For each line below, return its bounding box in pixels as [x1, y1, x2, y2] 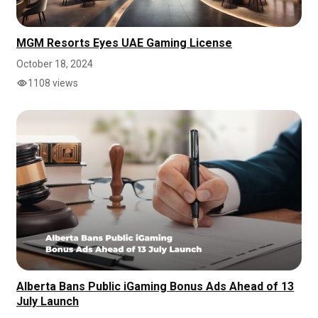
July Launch [16, 294, 79, 308]
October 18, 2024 [16, 57, 93, 70]
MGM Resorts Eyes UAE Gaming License [16, 35, 232, 50]
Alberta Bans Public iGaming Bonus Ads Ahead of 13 [16, 279, 294, 293]
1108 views [28, 77, 78, 89]
